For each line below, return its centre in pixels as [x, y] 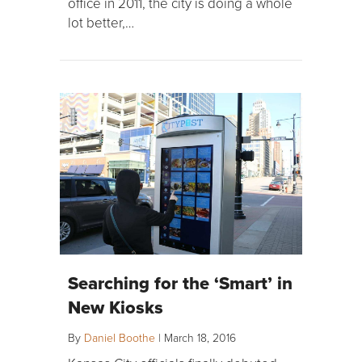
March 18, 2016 [200, 338]
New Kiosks [116, 307]
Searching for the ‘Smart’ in [180, 283]
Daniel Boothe [120, 338]
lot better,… [101, 23]
